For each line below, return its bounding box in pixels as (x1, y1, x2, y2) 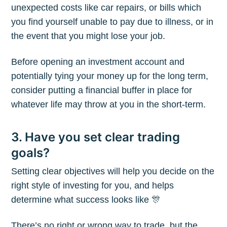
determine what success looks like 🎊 (11, 194, 161, 205)
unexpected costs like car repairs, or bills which (11, 2, 202, 13)
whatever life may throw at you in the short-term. (11, 99, 206, 109)
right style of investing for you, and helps (11, 180, 174, 191)
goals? (11, 145, 50, 160)
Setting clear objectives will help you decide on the (11, 166, 215, 176)
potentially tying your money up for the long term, (11, 70, 209, 81)
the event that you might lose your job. (11, 30, 166, 41)
